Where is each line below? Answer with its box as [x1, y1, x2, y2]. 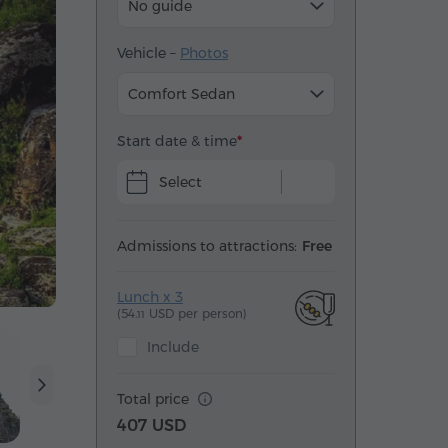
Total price [117, 390, 193, 408]
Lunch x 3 [117, 288, 183, 306]
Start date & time [117, 132, 237, 150]
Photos [180, 44, 228, 62]
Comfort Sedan [128, 85, 235, 103]
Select [159, 173, 202, 191]
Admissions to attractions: [117, 237, 297, 255]
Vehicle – [117, 44, 180, 62]
